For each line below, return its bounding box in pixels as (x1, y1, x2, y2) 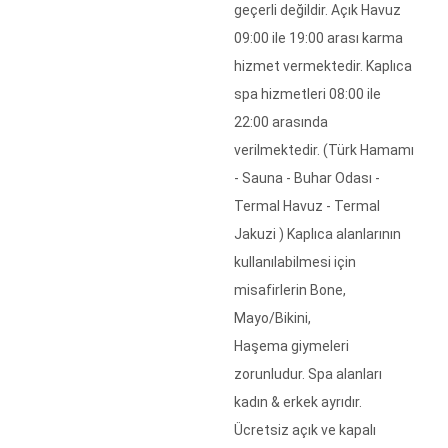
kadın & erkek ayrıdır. (234, 394, 362, 410)
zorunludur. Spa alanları (234, 366, 382, 382)
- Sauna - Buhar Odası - (234, 170, 380, 186)
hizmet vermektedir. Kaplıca (234, 58, 412, 74)
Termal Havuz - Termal (234, 198, 380, 214)
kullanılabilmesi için (234, 254, 356, 270)
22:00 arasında (234, 114, 328, 130)
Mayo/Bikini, (234, 310, 311, 326)
